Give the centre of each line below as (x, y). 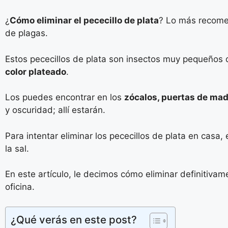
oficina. (20, 187)
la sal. (17, 148)
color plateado (36, 72)
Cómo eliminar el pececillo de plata (84, 20)
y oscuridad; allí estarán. (55, 110)
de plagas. (26, 33)
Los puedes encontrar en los (65, 97)
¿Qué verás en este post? (74, 219)
